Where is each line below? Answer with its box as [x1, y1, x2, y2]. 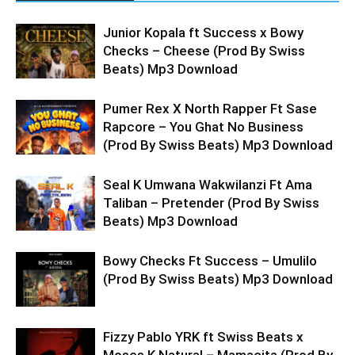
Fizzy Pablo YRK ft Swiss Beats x [103, 329, 303, 345]
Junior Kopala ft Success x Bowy [103, 25, 303, 40]
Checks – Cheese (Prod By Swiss [103, 43, 305, 59]
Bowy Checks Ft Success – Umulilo [103, 253, 317, 269]
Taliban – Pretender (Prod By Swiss [103, 195, 319, 211]
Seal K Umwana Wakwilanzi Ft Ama [103, 177, 312, 193]
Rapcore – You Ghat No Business [103, 119, 303, 135]
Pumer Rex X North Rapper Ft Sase [103, 101, 317, 116]
